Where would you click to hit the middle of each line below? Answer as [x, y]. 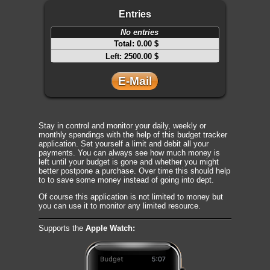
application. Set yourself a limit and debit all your [124, 144]
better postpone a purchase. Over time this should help [134, 171]
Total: [125, 44]
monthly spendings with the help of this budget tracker [133, 135]
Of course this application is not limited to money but [131, 197]
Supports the [62, 228]
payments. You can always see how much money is [129, 153]
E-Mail [135, 81]
